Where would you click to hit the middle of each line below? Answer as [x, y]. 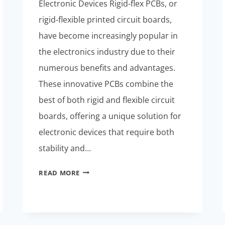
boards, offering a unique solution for [110, 116]
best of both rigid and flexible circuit [107, 100]
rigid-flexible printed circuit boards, [105, 19]
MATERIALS [99, 207]
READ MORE [60, 173]
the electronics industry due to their [107, 51]
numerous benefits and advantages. [107, 68]
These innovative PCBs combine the [106, 84]
